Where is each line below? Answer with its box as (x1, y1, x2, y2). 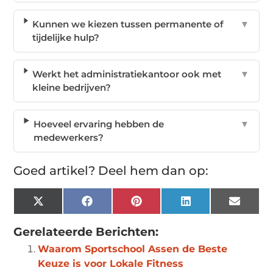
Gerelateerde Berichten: (13, 224, 159, 239)
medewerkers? (34, 131, 104, 143)
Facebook (91, 199, 136, 211)
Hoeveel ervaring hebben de (34, 118, 165, 130)
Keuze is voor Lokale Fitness (38, 257, 184, 269)
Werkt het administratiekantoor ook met (32, 68, 221, 80)
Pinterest (141, 199, 183, 211)
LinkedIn (190, 199, 231, 211)
